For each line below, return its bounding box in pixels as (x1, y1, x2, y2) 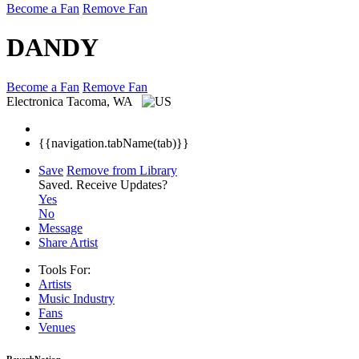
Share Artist (38, 235, 98, 249)
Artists (38, 276, 71, 291)
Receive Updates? (76, 177, 167, 192)
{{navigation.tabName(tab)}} (38, 135, 189, 150)
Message (38, 220, 83, 235)
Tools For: (38, 262, 91, 276)
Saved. (38, 177, 76, 192)
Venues (38, 320, 75, 334)
